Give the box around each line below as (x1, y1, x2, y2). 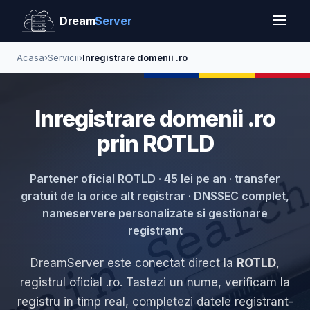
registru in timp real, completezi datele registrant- (17, 295, 293, 309)
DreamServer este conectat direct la (30, 256, 237, 270)
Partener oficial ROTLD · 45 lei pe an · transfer (30, 172, 280, 185)
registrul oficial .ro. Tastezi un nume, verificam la (20, 275, 290, 289)
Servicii (48, 52, 79, 63)
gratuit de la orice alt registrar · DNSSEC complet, (21, 189, 289, 203)
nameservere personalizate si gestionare (42, 206, 268, 220)
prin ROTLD (95, 130, 215, 157)
